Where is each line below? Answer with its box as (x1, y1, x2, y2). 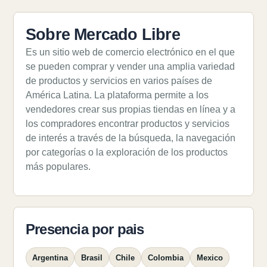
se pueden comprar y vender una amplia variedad (26, 61, 235, 72)
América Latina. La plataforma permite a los (26, 90, 209, 100)
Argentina (32, 253, 68, 262)
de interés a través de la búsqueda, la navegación (26, 133, 235, 143)
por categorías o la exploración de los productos (26, 147, 228, 157)
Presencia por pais (26, 221, 144, 237)
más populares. (26, 162, 91, 172)
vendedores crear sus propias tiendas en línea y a (26, 104, 235, 114)
